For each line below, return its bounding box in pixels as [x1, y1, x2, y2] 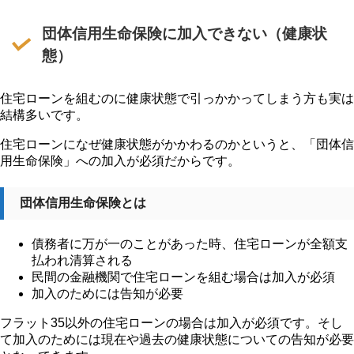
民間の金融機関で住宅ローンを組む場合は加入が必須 [32, 269, 335, 284]
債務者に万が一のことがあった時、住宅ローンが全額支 [32, 236, 348, 250]
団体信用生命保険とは [20, 195, 146, 209]
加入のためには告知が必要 [32, 286, 183, 300]
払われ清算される [32, 253, 133, 267]
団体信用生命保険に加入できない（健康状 [42, 25, 328, 43]
